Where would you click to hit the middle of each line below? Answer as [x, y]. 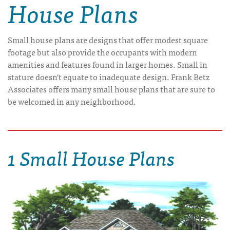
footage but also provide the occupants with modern [102, 52]
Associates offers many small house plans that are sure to [111, 89]
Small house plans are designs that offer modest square [108, 40]
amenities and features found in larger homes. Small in [108, 64]
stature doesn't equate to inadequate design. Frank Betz [109, 76]
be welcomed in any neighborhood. [72, 101]
